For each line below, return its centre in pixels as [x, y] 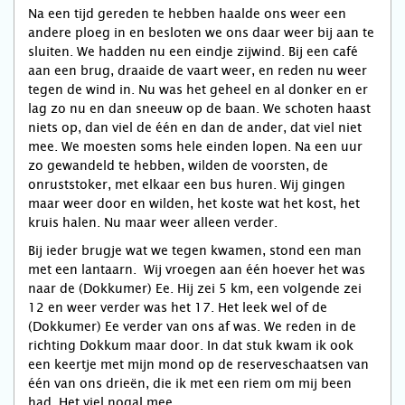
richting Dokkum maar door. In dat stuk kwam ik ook [191, 345]
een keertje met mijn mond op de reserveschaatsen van [198, 364]
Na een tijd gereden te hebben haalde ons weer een [187, 14]
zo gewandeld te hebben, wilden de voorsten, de [178, 165]
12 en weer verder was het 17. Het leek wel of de [178, 307]
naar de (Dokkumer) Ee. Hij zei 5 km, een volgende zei [195, 288]
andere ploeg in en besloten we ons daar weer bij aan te [201, 33]
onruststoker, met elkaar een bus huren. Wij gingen [187, 184]
